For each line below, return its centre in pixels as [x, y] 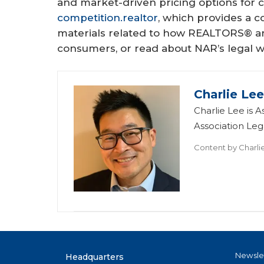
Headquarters [95, 257]
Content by [216, 148]
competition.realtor [108, 17]
